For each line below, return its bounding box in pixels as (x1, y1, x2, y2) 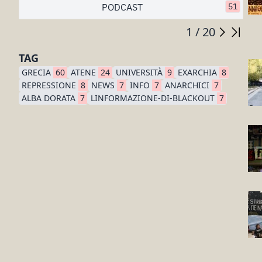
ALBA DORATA (22, 92, 75, 104)
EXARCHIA (178, 67, 217, 78)
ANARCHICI (165, 80, 209, 91)
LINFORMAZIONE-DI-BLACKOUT (91, 92, 215, 104)
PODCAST (102, 1, 143, 13)
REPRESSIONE (22, 80, 76, 91)
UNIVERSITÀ (116, 67, 163, 78)
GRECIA (22, 67, 51, 78)
